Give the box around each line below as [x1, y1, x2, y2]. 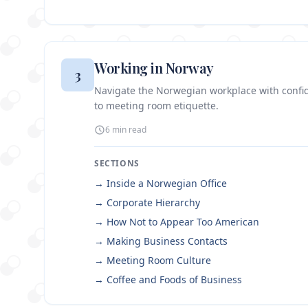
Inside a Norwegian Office [107, 177, 227, 190]
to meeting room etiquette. [94, 99, 219, 113]
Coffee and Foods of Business [107, 273, 242, 287]
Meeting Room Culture [107, 254, 211, 267]
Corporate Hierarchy [107, 196, 200, 210]
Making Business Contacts [107, 234, 228, 248]
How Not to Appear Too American [107, 215, 259, 229]
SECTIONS [94, 157, 140, 170]
